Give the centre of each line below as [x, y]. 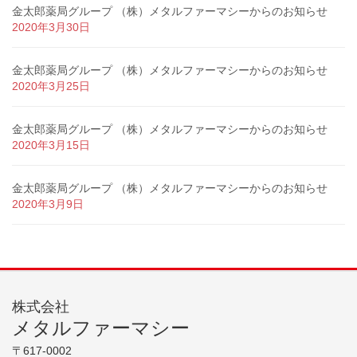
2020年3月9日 [48, 204]
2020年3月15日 [51, 145]
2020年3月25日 [51, 86]
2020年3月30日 [51, 27]
